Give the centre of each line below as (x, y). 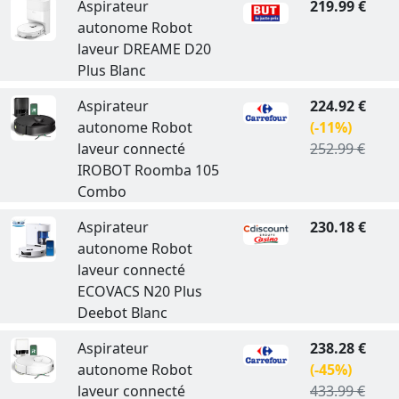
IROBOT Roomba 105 (148, 170)
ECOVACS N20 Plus (139, 291)
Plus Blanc (111, 70)
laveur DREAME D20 (144, 49)
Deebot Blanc (122, 313)
